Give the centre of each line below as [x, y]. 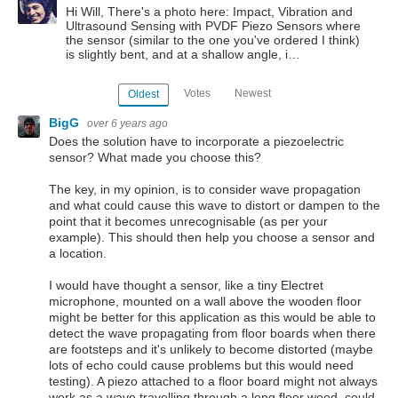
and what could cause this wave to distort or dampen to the [215, 205]
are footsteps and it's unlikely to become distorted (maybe [211, 349]
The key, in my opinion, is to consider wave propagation [205, 189]
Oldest [144, 95]
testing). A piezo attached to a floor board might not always [213, 381]
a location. [78, 253]
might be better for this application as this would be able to [212, 317]
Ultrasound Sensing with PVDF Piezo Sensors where [213, 26]
